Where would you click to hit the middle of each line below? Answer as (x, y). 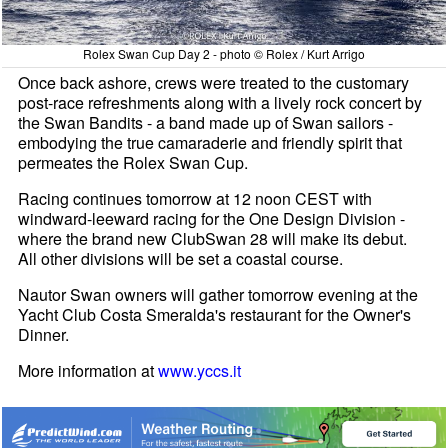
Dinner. (44, 335)
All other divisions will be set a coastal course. (181, 259)
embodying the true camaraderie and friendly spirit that (210, 143)
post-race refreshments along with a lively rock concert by (220, 103)
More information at (88, 371)
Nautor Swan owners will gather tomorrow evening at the (218, 295)
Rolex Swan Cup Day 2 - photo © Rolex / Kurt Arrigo (223, 54)
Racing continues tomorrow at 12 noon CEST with (195, 199)
